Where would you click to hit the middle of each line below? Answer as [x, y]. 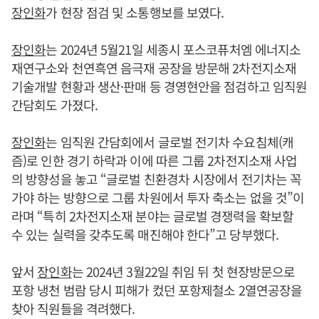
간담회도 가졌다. [54, 104]
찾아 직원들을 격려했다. [73, 308]
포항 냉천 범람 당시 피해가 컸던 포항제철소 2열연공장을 [157, 289]
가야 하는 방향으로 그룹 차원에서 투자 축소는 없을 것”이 [158, 197]
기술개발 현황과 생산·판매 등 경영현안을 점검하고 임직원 [159, 86]
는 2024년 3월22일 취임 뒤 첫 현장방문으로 [183, 271]
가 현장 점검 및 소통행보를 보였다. [135, 12]
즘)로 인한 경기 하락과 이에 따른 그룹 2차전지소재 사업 [155, 160]
